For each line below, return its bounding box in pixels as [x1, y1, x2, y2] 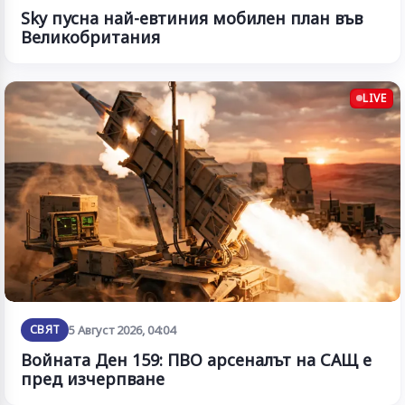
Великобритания [21, 25, 160, 48]
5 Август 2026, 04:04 [69, 322, 176, 339]
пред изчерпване [21, 368, 165, 391]
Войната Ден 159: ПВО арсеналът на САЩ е [21, 349, 372, 372]
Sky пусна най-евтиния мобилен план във [21, 6, 363, 29]
